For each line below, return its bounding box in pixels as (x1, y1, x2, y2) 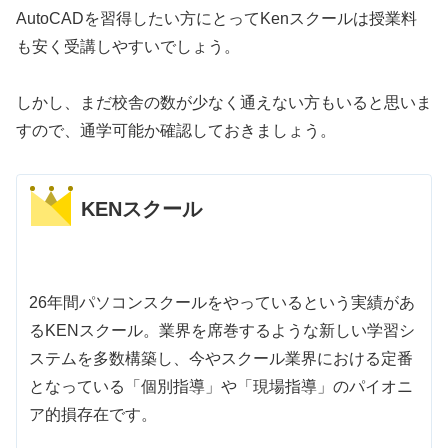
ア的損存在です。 (29, 405, 158, 423)
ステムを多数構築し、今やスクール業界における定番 (29, 349, 414, 367)
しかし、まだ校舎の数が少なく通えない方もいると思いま (16, 94, 432, 112)
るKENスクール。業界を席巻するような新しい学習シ (29, 321, 416, 339)
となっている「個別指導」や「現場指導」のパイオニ (29, 377, 414, 395)
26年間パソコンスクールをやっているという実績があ (29, 293, 416, 311)
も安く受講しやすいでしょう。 (16, 37, 240, 55)
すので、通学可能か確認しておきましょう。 (16, 122, 336, 140)
